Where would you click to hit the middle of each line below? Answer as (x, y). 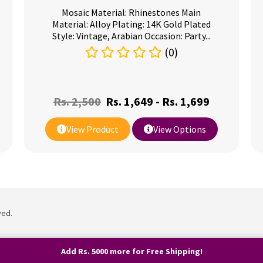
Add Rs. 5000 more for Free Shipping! (131, 251)
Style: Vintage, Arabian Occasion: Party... (131, 36)
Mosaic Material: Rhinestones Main (131, 12)
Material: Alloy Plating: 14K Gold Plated (131, 24)
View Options (179, 129)
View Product (92, 129)
